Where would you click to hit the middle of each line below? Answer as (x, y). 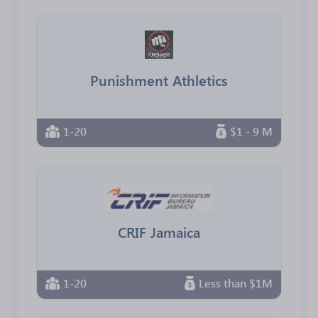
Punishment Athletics (159, 79)
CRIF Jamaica (159, 231)
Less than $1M (236, 283)
